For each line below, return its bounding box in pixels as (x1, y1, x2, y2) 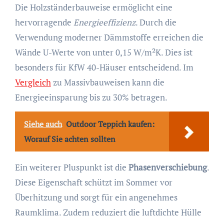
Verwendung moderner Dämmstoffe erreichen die (14, 31, 203, 43)
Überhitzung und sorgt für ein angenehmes (14, 191, 177, 203)
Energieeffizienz (73, 16, 135, 28)
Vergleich (14, 76, 51, 88)
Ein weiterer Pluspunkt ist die (14, 161, 128, 173)
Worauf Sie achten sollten (23, 133, 115, 144)
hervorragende (14, 16, 73, 28)
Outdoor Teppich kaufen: (65, 118, 154, 129)
